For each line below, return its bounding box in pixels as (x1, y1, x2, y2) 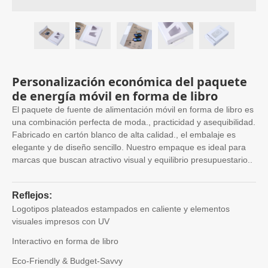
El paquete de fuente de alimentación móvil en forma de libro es (12, 104, 254, 114)
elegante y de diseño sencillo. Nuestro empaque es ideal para (12, 142, 246, 152)
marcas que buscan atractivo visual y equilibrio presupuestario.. (12, 154, 252, 165)
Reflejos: (12, 190, 52, 200)
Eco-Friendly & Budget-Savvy (12, 255, 123, 266)
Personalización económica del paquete (12, 73, 247, 90)
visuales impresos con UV (12, 216, 109, 226)
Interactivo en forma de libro (12, 236, 118, 246)
